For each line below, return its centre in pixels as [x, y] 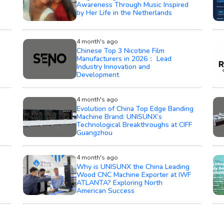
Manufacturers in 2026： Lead [124, 59]
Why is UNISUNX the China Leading [133, 167]
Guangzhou [94, 133]
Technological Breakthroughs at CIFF [134, 125]
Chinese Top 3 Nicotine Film [120, 51]
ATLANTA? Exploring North [119, 183]
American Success [105, 191]
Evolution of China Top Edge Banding [135, 109]
